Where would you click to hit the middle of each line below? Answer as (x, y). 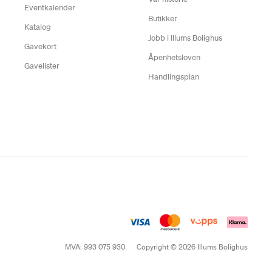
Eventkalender (49, 8)
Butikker (162, 19)
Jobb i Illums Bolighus (185, 38)
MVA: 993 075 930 (95, 247)
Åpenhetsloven (174, 58)
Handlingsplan (173, 77)
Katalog (37, 27)
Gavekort (40, 47)
